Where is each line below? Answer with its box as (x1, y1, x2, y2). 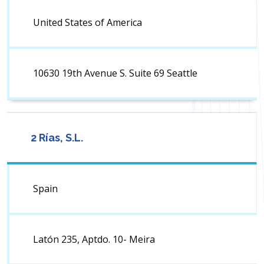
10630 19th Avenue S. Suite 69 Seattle (33, 67, 197, 80)
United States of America (33, 16, 142, 29)
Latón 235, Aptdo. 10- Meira (33, 233, 155, 246)
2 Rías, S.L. (31, 131, 83, 144)
